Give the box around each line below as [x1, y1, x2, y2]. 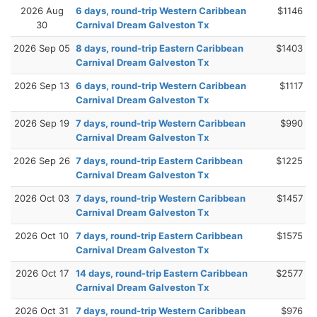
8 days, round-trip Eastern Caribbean [76, 42, 243, 54]
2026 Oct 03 [14, 192, 69, 204]
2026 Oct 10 [15, 229, 69, 241]
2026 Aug [20, 4, 64, 16]
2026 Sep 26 [13, 154, 70, 166]
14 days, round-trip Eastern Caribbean [76, 267, 248, 279]
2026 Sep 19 [14, 117, 69, 129]
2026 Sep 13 [14, 79, 69, 91]
